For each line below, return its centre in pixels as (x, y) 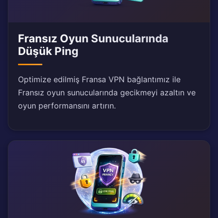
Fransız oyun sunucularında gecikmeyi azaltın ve (107, 93)
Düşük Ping (48, 51)
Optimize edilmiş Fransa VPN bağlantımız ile (99, 80)
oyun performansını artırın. (67, 106)
